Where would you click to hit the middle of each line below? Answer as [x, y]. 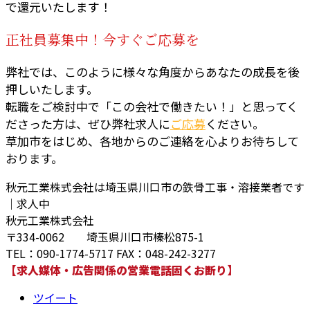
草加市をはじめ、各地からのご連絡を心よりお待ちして [152, 140]
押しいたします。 [52, 89]
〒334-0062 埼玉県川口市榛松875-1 [105, 236]
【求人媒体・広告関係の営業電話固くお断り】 [122, 270]
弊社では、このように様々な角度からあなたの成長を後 [153, 71]
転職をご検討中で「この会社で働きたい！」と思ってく [152, 106]
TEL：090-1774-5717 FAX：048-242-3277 [111, 253]
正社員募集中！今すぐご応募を [102, 40]
